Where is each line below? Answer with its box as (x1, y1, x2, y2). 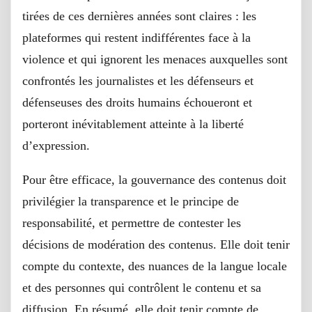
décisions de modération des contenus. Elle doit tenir (22, 237, 290, 251)
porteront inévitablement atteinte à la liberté (22, 116, 244, 131)
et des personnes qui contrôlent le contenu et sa (22, 280, 261, 295)
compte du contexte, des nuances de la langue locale (22, 258, 287, 273)
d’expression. (22, 138, 90, 153)
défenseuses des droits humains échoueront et (22, 95, 252, 109)
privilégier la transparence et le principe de (22, 194, 239, 208)
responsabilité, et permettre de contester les (22, 215, 241, 230)
